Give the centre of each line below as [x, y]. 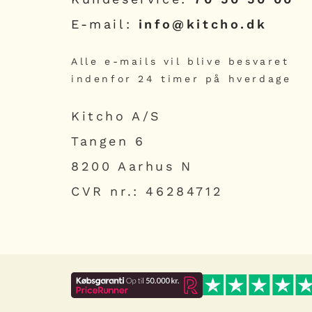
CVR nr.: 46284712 [147, 191]
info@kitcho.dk [203, 24]
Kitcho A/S [116, 116]
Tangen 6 [108, 141]
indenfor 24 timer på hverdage [181, 78]
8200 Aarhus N [132, 166]
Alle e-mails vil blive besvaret [180, 61]
